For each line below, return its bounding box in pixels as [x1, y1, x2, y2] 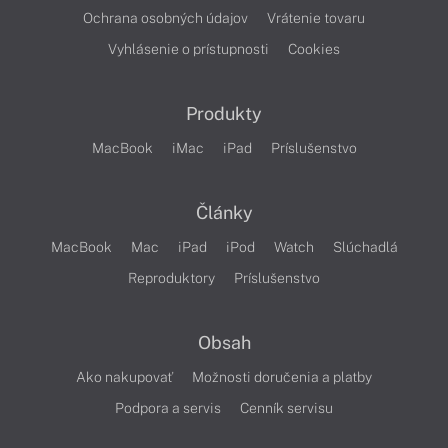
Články [195, 202, 253, 224]
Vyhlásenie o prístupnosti [108, 41, 269, 58]
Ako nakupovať [76, 369, 173, 386]
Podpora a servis [115, 400, 221, 417]
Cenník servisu [240, 400, 333, 417]
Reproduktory [128, 270, 215, 287]
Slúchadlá [332, 239, 398, 256]
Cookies [288, 41, 340, 58]
